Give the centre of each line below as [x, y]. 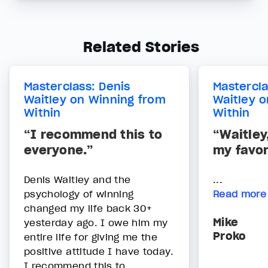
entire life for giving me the [91, 237]
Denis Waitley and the [77, 179]
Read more [240, 194]
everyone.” [59, 150]
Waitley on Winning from [95, 100]
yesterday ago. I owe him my [96, 222]
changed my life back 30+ [88, 208]
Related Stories [141, 47]
